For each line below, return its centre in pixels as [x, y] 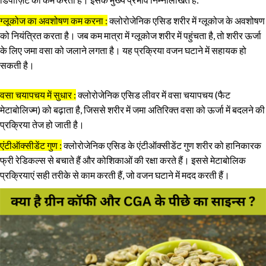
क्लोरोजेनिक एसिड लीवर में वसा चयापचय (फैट [153, 94]
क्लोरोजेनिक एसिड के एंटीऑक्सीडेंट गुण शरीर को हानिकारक [161, 145]
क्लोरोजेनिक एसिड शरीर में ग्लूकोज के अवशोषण [186, 20]
